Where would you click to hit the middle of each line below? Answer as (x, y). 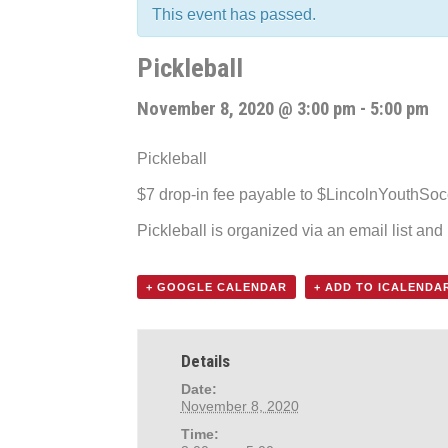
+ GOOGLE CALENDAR (216, 286)
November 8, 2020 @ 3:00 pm (246, 108)
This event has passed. (234, 14)
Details (205, 360)
